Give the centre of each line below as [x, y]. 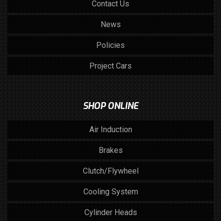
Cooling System [110, 192]
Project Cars [110, 66]
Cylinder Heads [110, 212]
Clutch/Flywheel [110, 171]
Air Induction [110, 129]
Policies [110, 45]
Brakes [110, 150]
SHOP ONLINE [110, 106]
